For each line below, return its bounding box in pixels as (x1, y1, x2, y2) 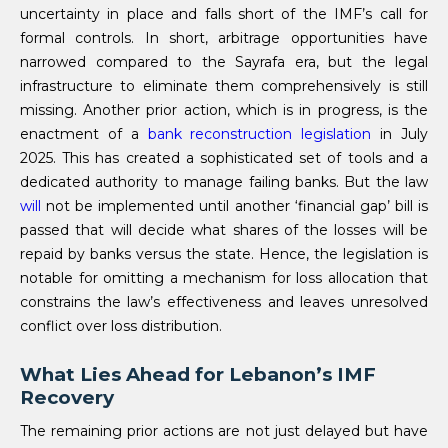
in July (371, 124, 429, 143)
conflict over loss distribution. (20, 316, 222, 335)
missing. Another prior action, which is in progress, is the (20, 100, 428, 119)
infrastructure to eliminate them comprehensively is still (20, 76, 428, 95)
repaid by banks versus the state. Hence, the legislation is (20, 244, 428, 263)
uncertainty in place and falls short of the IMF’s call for (20, 4, 428, 23)
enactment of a (20, 124, 148, 143)
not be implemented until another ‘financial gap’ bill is (41, 196, 428, 215)
